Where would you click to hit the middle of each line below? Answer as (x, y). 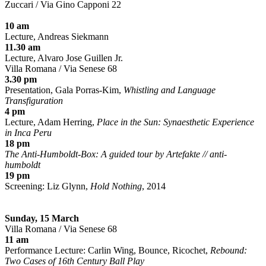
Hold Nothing (116, 186)
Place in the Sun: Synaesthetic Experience (175, 122)
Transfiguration (34, 101)
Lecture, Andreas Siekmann (57, 37)
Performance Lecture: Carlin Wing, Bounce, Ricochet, (107, 251)
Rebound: (229, 251)
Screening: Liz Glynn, (47, 186)
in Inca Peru (28, 133)
